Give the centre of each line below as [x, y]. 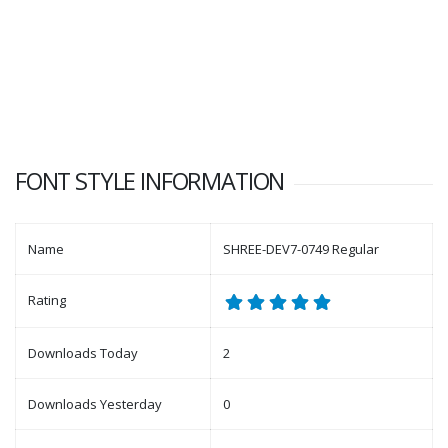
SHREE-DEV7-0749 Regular [301, 249]
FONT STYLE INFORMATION [150, 181]
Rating [47, 300]
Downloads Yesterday [95, 404]
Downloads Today [83, 353]
